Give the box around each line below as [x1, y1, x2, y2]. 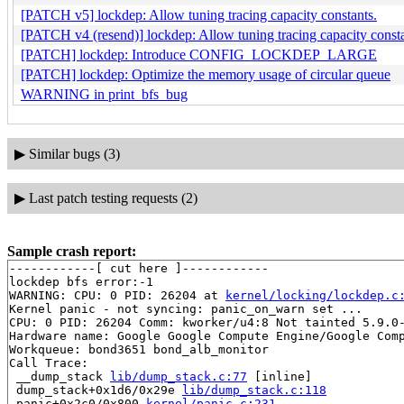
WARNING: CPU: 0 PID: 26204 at [9, 288, 225, 302]
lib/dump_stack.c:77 [110, 369, 247, 383]
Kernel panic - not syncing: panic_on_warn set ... [9, 301, 363, 316]
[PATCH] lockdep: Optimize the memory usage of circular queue [21, 67, 390, 83]
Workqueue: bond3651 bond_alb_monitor [9, 342, 269, 356]
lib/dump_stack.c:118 [182, 382, 326, 397]
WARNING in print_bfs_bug [21, 87, 188, 103]
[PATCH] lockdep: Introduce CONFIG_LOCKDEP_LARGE [21, 47, 377, 63]
